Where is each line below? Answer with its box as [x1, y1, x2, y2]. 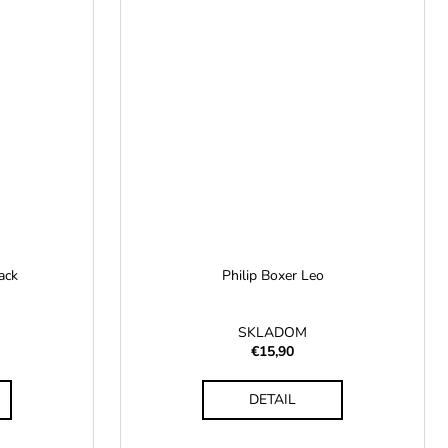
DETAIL [248, 390, 296, 410]
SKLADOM [238, 323, 307, 343]
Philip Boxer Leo [221, 266, 324, 286]
